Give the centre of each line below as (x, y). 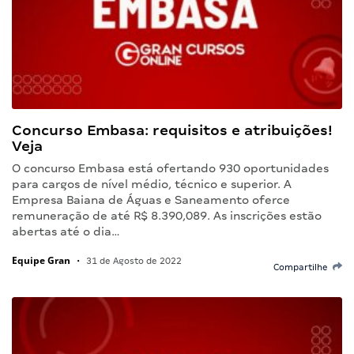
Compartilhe (303, 267)
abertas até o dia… (66, 231)
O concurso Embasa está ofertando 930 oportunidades (170, 168)
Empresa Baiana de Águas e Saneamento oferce (151, 200)
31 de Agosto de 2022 (133, 260)
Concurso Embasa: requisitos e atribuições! (172, 130)
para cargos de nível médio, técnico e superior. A (152, 184)
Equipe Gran (41, 260)
